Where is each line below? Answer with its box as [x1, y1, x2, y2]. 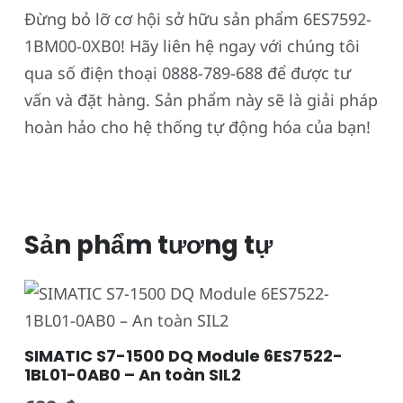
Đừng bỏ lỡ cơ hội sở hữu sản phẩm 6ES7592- [24, 7, 372, 30]
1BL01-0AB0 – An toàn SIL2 [24, 363, 241, 386]
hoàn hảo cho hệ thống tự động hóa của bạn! [24, 115, 371, 138]
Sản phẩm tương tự [24, 227, 273, 263]
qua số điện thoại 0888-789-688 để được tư [24, 61, 351, 84]
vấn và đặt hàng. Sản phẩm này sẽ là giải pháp [24, 88, 378, 111]
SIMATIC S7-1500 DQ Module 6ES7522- [24, 344, 343, 367]
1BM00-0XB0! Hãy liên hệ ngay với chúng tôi [24, 34, 360, 57]
